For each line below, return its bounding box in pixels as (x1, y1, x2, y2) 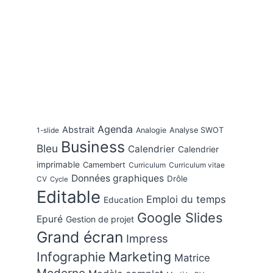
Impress (126, 231, 168, 245)
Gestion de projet (66, 213, 134, 224)
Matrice (174, 251, 210, 264)
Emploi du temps (146, 193, 226, 205)
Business (61, 137, 125, 156)
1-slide (37, 126, 59, 135)
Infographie (37, 249, 105, 264)
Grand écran (37, 227, 123, 246)
